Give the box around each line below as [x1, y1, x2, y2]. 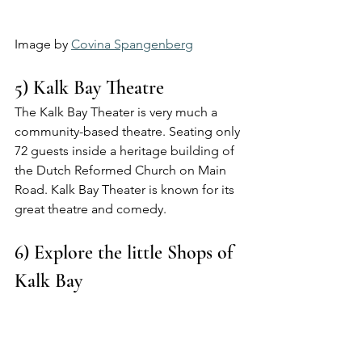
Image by [15, 36, 71, 52]
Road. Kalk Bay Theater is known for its [15, 181, 238, 197]
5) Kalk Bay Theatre [15, 75, 169, 99]
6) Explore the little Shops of [15, 240, 238, 264]
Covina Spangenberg [71, 36, 193, 52]
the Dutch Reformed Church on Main [15, 162, 229, 178]
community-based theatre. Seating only [15, 123, 243, 139]
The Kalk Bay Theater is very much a [15, 103, 221, 120]
